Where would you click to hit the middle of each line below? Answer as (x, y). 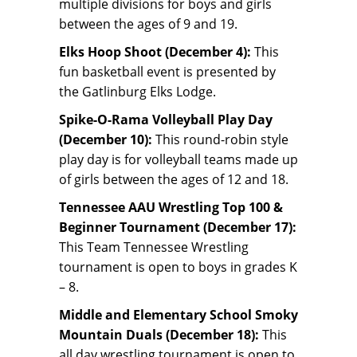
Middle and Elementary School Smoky (178, 315)
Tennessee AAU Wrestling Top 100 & (171, 208)
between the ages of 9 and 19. (148, 24)
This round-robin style (220, 140)
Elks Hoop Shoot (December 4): (155, 52)
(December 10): (106, 140)
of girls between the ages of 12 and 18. (174, 180)
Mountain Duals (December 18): (159, 335)
